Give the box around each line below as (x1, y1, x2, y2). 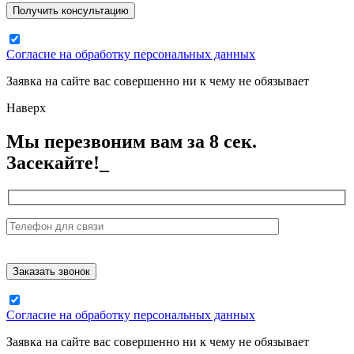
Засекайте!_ (6, 153, 109, 174)
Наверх (6, 101, 46, 115)
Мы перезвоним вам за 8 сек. (6, 131, 257, 153)
